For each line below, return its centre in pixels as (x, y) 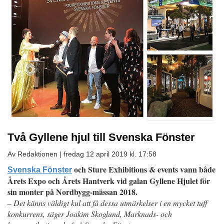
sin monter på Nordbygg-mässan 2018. (72, 192)
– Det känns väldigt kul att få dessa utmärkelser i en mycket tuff (107, 203)
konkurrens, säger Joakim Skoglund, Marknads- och (90, 214)
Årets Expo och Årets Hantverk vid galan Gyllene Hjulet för (109, 181)
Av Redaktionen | (35, 154)
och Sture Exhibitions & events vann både (144, 169)
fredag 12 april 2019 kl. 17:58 (110, 154)
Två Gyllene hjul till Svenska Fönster (101, 137)
